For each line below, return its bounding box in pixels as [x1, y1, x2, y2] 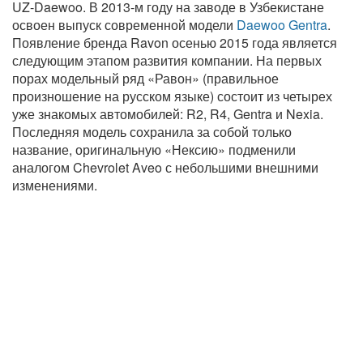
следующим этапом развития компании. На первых [12, 50, 322, 70]
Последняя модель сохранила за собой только [12, 122, 292, 141]
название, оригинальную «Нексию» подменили [12, 139, 296, 159]
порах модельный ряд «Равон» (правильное [12, 68, 279, 88]
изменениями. [12, 175, 97, 194]
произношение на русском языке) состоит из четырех [12, 86, 332, 105]
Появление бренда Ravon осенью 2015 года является [12, 32, 337, 52]
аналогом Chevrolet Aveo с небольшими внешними [12, 157, 318, 177]
